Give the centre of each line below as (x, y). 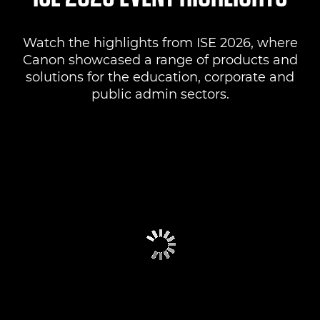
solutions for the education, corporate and (160, 77)
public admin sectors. (160, 94)
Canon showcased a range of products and (160, 60)
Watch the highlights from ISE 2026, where (160, 43)
